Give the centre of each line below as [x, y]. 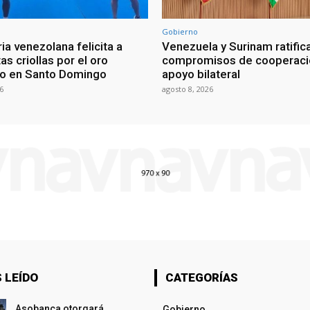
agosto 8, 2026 [188, 89]
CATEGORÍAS [201, 278]
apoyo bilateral [201, 74]
